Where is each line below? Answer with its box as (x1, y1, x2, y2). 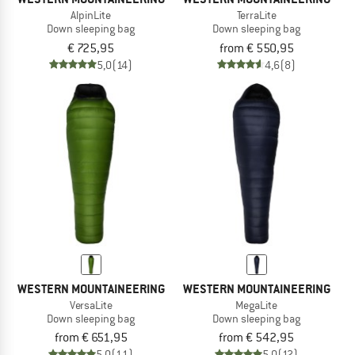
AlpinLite (71, 7, 111, 22)
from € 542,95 (219, 330, 294, 346)
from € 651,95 (54, 330, 128, 346)
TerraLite (236, 7, 277, 22)
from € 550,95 (219, 40, 294, 56)
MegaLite (235, 297, 277, 312)
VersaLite (69, 297, 113, 312)
